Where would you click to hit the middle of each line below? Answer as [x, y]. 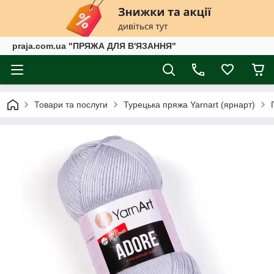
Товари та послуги [71, 105]
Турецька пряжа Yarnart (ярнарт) [189, 105]
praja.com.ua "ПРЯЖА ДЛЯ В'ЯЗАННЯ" [94, 46]
